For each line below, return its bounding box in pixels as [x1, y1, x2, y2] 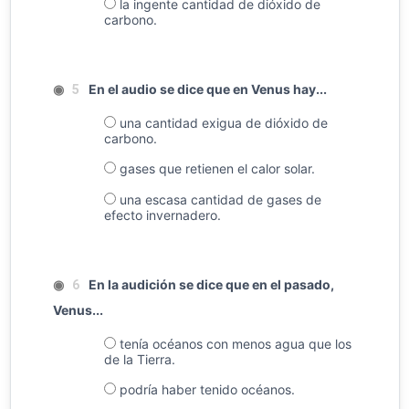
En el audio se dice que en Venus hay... [89, 80, 328, 97]
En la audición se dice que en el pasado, [89, 276, 335, 292]
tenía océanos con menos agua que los [115, 335, 351, 351]
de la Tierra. [103, 351, 175, 367]
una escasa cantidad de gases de [115, 191, 321, 207]
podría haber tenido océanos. [115, 382, 295, 398]
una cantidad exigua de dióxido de [115, 114, 328, 131]
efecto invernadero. [103, 206, 221, 223]
